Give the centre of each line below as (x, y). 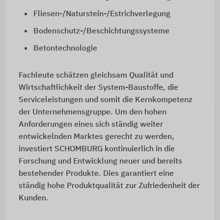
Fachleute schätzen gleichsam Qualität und (96, 76)
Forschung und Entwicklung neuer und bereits (100, 162)
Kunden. (33, 199)
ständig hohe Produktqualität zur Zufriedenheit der (109, 186)
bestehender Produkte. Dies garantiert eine (96, 174)
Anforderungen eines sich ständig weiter (91, 125)
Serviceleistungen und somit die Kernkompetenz (105, 100)
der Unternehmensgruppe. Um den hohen (92, 113)
